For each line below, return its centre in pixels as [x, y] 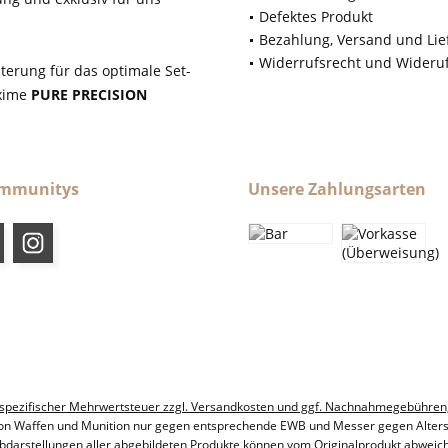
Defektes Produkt [316, 17]
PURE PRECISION [89, 95]
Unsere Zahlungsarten [337, 189]
